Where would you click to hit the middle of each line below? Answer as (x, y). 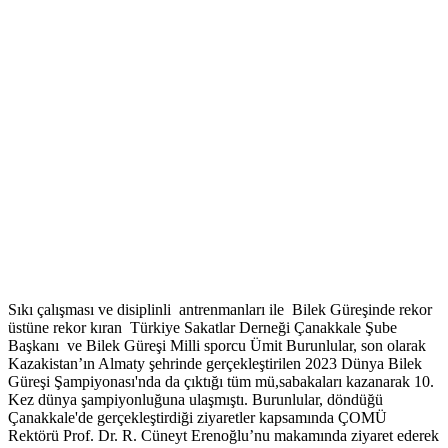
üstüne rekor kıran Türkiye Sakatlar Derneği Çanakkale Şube (202, 328)
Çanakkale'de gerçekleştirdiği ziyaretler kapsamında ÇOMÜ (197, 418)
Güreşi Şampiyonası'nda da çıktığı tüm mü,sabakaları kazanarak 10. (221, 382)
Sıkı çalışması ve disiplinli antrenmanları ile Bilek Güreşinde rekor (220, 310)
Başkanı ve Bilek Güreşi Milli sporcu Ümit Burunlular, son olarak (217, 346)
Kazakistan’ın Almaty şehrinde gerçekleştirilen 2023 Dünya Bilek (215, 364)
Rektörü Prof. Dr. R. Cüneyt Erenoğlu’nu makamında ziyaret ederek (223, 436)
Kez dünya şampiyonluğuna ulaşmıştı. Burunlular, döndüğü (195, 400)
